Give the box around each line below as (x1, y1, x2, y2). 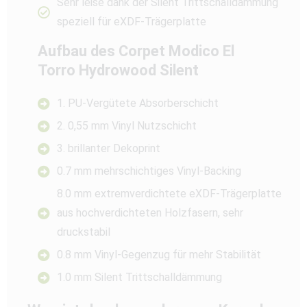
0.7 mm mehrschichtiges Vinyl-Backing (56, 164, 241, 177)
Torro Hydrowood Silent (38, 61, 199, 79)
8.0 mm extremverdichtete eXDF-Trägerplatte (56, 186, 282, 200)
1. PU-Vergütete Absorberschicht (56, 96, 219, 110)
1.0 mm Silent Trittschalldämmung (56, 270, 222, 284)
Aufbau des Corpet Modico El (38, 42, 234, 60)
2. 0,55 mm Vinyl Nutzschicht (56, 119, 197, 132)
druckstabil (56, 225, 110, 238)
